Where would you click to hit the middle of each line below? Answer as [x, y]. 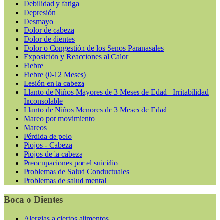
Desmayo [38, 22]
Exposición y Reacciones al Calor [76, 57]
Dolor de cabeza [49, 30]
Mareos [35, 128]
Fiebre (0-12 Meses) [55, 75]
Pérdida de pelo [48, 137]
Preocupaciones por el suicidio [71, 163]
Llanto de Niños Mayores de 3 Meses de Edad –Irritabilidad [116, 92]
